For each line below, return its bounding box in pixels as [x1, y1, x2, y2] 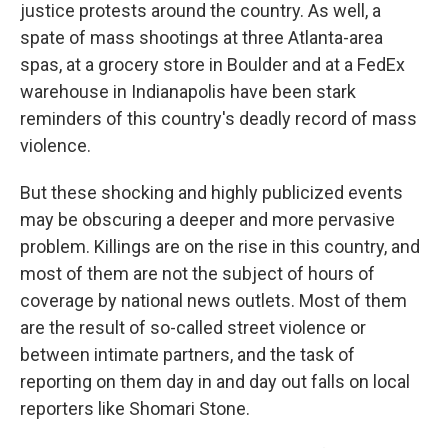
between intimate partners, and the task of [20, 344, 355, 365]
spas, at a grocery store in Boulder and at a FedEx [20, 54, 405, 75]
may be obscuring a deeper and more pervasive [20, 209, 395, 230]
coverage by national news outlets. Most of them [20, 290, 407, 311]
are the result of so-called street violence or [20, 317, 366, 338]
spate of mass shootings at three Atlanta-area [20, 27, 383, 48]
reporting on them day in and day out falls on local [20, 371, 410, 392]
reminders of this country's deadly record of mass [20, 108, 417, 129]
